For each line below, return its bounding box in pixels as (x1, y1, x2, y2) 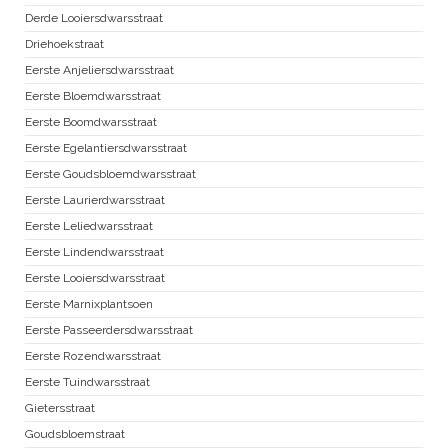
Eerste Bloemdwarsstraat (25, 89, 161, 104)
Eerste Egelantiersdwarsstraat (25, 141, 187, 156)
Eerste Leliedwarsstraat (25, 219, 153, 234)
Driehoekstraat (25, 37, 104, 52)
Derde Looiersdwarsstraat (25, 11, 163, 26)
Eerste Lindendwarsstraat (25, 245, 164, 260)
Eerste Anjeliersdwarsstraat (25, 63, 174, 78)
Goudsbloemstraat (25, 427, 125, 442)
